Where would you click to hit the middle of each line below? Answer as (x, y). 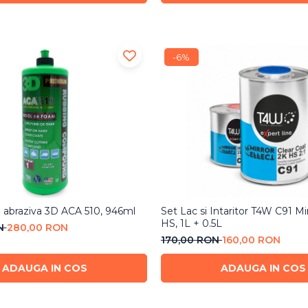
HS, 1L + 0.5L (191, 223)
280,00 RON (37, 227)
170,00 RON (191, 240)
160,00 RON (251, 240)
